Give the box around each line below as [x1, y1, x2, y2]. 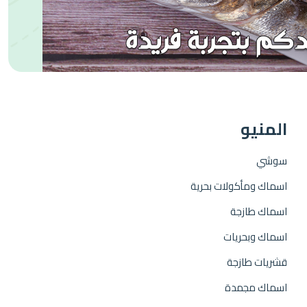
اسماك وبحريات [223, 227, 288, 247]
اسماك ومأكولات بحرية [191, 176, 288, 196]
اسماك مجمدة [225, 278, 288, 297]
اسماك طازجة [230, 201, 288, 221]
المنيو [241, 114, 288, 145]
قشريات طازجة [227, 252, 288, 272]
